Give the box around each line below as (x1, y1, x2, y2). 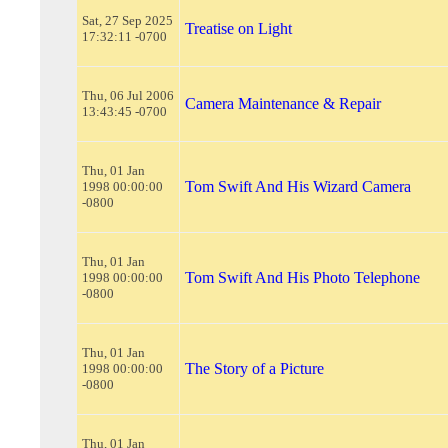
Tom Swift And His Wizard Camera (185, 178, 411, 195)
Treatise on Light (185, 20, 292, 37)
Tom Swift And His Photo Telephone (185, 269, 420, 286)
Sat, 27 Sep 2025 (82, 13, 173, 28)
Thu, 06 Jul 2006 (82, 88, 174, 103)
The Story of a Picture (185, 360, 324, 377)
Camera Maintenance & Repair (185, 95, 381, 112)
